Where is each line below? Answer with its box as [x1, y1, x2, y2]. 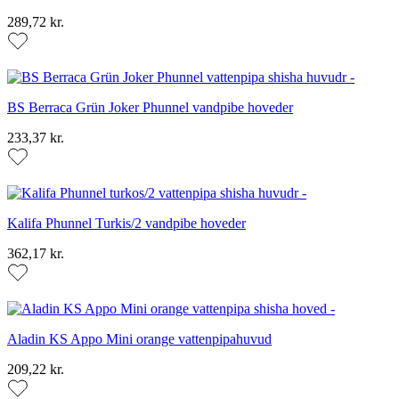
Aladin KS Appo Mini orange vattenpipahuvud [7, 331, 272, 347]
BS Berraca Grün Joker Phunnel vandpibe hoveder [7, 100, 293, 116]
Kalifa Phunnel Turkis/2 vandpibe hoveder [7, 216, 246, 232]
